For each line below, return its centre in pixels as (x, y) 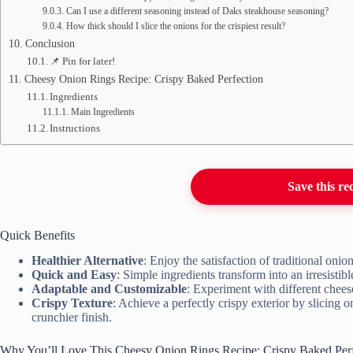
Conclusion (50, 43)
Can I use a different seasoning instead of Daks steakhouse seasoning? (197, 11)
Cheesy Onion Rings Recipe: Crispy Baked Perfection (143, 78)
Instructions (75, 128)
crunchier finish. (72, 318)
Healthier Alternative (87, 261)
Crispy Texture (72, 303)
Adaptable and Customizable (109, 289)
